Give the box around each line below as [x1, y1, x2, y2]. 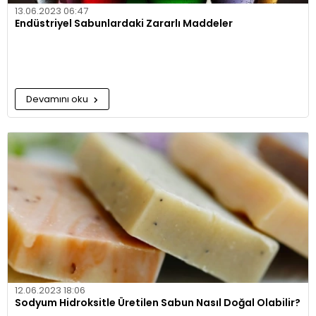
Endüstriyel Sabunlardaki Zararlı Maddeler [15, 16, 233, 30]
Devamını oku [26, 92, 90, 106]
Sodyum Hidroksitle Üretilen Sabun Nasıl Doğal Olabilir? [15, 296, 300, 310]
